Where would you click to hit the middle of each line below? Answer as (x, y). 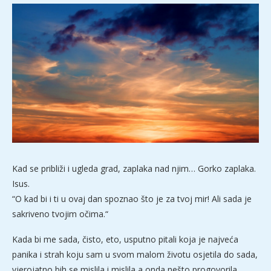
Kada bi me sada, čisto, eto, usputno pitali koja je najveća (125, 239)
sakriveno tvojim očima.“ (60, 214)
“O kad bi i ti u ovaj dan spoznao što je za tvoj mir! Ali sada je (132, 198)
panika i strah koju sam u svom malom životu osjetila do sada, (135, 254)
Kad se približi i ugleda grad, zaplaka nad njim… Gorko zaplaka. (134, 168)
